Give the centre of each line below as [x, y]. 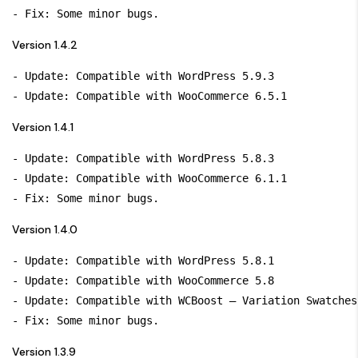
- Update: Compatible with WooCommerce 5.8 [143, 280]
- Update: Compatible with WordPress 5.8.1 [143, 260]
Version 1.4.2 [45, 44]
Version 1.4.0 [45, 229]
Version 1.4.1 [43, 127]
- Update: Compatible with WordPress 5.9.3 [143, 76]
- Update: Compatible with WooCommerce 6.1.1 [149, 178]
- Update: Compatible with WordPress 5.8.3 [143, 158]
